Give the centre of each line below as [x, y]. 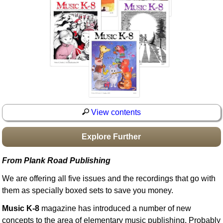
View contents [115, 112]
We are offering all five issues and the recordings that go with [109, 178]
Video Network [46, 37]
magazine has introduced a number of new [115, 208]
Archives [36, 50]
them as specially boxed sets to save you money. [88, 190]
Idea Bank [38, 10]
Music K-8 [21, 208]
